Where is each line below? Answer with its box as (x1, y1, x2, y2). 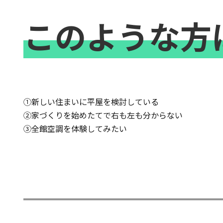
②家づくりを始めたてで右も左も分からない (23, 109, 183, 121)
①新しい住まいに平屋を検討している (23, 96, 159, 108)
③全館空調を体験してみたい (23, 122, 127, 135)
